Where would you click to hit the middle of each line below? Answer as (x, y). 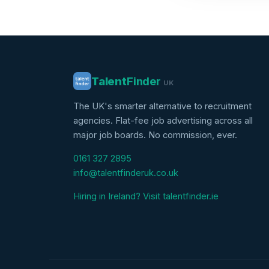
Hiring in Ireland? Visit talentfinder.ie (146, 196)
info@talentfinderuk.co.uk (126, 173)
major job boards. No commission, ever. (155, 135)
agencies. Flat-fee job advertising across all (163, 121)
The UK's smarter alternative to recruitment (162, 107)
